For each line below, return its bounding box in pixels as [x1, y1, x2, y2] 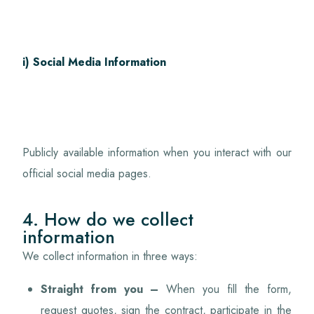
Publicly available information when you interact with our [22, 144, 292, 161]
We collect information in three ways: [22, 247, 198, 264]
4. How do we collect [22, 206, 194, 232]
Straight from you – [41, 281, 159, 298]
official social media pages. [22, 165, 152, 182]
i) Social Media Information [22, 53, 167, 70]
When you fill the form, [158, 281, 292, 298]
